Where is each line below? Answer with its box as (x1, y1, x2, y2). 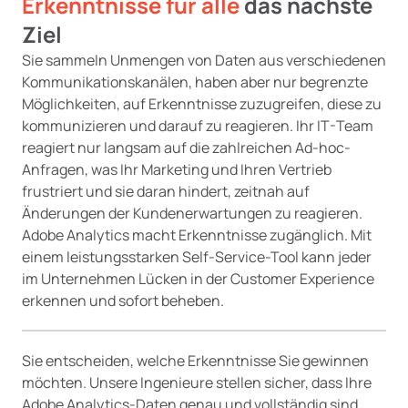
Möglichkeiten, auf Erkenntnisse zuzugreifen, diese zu (22, 94, 382, 114)
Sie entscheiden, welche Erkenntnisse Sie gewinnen (22, 351, 369, 371)
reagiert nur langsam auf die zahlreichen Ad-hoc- (22, 138, 351, 158)
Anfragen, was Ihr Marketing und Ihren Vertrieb (22, 159, 331, 179)
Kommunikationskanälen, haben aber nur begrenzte (22, 72, 368, 92)
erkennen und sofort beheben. (22, 291, 224, 311)
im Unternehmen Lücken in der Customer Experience (22, 269, 374, 289)
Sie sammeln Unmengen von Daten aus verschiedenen (22, 50, 386, 70)
